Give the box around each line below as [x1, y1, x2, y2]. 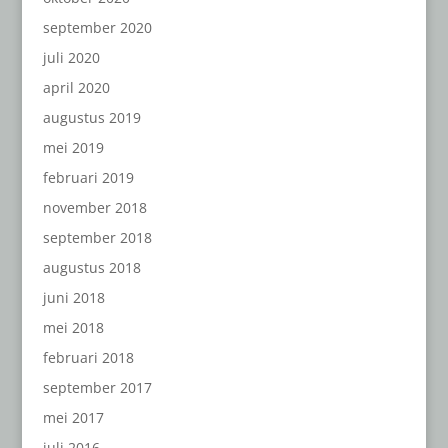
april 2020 [42, 77, 110, 97]
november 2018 [42, 197, 147, 217]
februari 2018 [42, 347, 134, 367]
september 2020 [42, 17, 152, 37]
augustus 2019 [42, 107, 141, 127]
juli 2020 [42, 47, 100, 67]
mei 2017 [42, 407, 104, 427]
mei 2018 [42, 317, 104, 337]
